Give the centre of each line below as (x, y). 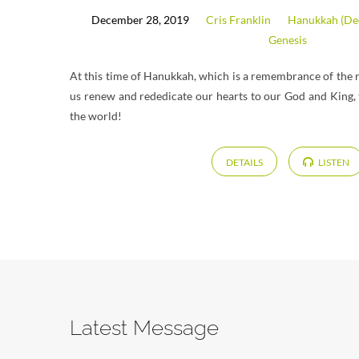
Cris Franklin (239, 20)
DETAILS (244, 162)
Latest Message (144, 328)
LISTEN (333, 162)
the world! (96, 115)
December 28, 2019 (141, 20)
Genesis (287, 40)
